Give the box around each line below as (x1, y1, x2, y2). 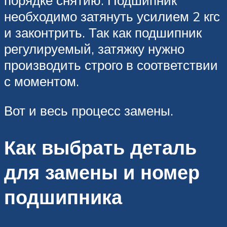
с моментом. (4, 73, 79, 90)
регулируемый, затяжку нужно (4, 41, 184, 57)
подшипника (4, 184, 122, 209)
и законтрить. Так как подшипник (4, 24, 202, 41)
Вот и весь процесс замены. (4, 102, 173, 119)
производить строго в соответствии (4, 57, 218, 73)
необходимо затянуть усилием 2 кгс (4, 8, 220, 25)
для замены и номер (4, 159, 200, 184)
